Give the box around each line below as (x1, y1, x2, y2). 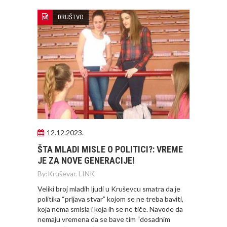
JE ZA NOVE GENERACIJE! (37, 155, 135, 166)
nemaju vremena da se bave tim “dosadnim (37, 214, 170, 223)
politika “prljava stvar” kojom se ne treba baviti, (37, 194, 183, 203)
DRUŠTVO (58, 13, 84, 21)
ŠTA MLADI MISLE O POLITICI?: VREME (37, 143, 183, 155)
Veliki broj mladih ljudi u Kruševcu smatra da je (37, 184, 180, 193)
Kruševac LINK (48, 169, 95, 178)
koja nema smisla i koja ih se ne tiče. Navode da (37, 204, 183, 213)
